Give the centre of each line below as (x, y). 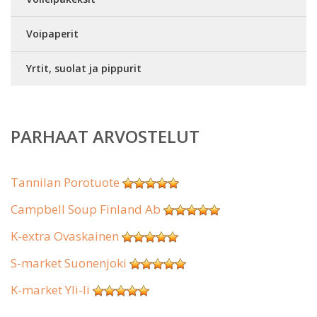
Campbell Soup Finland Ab (86, 209)
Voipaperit (52, 34)
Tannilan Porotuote (65, 182)
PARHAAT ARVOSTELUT (105, 136)
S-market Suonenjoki (69, 263)
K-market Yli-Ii (50, 290)
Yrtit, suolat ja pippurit (84, 68)
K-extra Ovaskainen (65, 236)
